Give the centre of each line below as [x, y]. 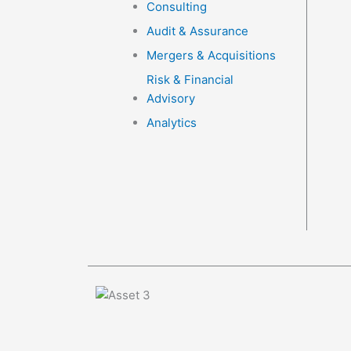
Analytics [172, 123]
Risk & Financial [190, 80]
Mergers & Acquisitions [211, 55]
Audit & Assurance [197, 31]
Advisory [171, 98]
